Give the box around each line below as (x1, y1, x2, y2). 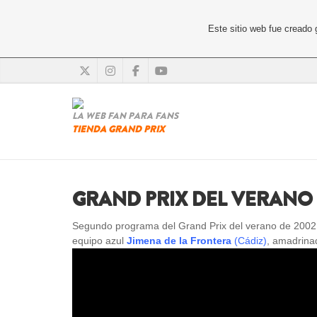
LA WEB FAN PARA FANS (72, 109, 178, 122)
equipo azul (72, 235, 127, 246)
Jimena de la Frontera (127, 235, 231, 246)
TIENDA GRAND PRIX (72, 122, 165, 136)
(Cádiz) (231, 235, 267, 246)
